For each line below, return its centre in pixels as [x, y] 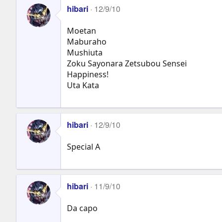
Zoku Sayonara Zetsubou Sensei [127, 63]
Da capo [82, 208]
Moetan [82, 30]
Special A [83, 146]
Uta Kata [83, 85]
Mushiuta [85, 52]
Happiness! [88, 74]
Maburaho [87, 41]
